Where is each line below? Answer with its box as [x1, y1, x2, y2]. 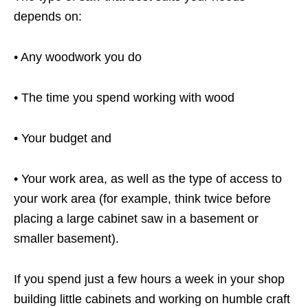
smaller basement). [14, 232, 119, 246]
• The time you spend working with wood [14, 91, 234, 105]
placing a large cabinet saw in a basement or [14, 212, 258, 226]
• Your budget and [14, 131, 111, 146]
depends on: [14, 10, 82, 24]
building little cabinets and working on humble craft [14, 292, 290, 307]
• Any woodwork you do [14, 50, 142, 65]
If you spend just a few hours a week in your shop [14, 272, 285, 287]
